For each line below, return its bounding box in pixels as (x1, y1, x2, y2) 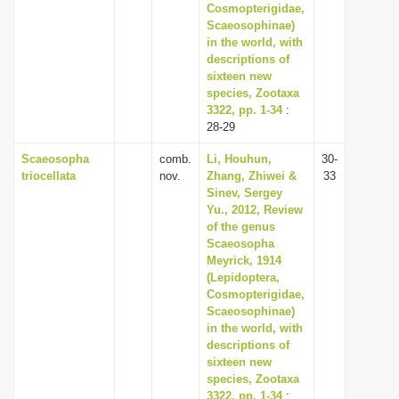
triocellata (21, 169, 76, 183)
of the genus (207, 220, 275, 233)
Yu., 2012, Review (207, 203, 303, 216)
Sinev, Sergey (207, 186, 282, 199)
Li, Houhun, (207, 152, 272, 166)
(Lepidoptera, (207, 271, 280, 284)
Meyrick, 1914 (207, 254, 281, 267)
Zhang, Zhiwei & (207, 169, 297, 183)
